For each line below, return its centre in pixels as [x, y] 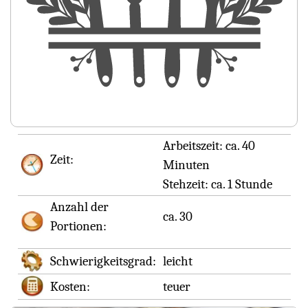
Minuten [186, 165]
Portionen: [78, 227]
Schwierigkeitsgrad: [103, 262]
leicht [177, 262]
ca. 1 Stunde [241, 185]
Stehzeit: [187, 185]
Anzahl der [79, 207]
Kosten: [70, 287]
